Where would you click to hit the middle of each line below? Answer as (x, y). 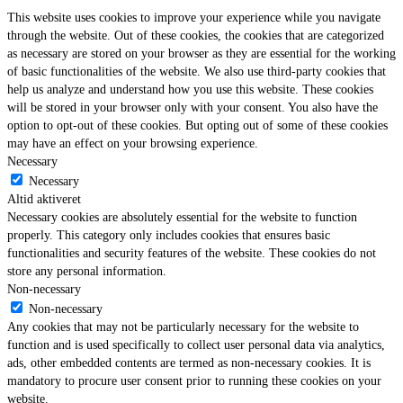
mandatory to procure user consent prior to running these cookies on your (194, 381)
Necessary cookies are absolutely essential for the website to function (182, 218)
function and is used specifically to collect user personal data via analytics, (196, 345)
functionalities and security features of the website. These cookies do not (192, 254)
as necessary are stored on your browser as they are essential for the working (201, 54)
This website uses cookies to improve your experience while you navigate (194, 18)
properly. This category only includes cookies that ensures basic (169, 236)
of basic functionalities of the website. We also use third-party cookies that (197, 72)
